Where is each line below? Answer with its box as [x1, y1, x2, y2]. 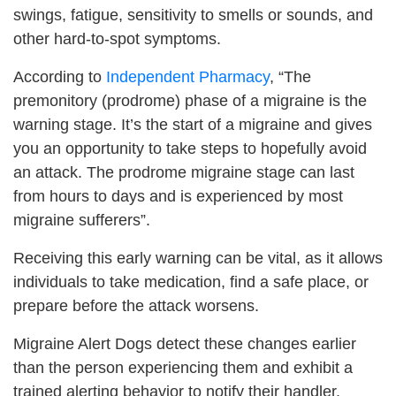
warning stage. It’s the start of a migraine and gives [13, 115, 372, 133]
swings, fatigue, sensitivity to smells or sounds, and [13, 5, 373, 24]
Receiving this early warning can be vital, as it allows [13, 248, 383, 267]
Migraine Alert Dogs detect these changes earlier [13, 334, 356, 353]
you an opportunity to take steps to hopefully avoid [13, 139, 367, 157]
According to [13, 67, 106, 86]
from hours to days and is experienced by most [13, 187, 343, 205]
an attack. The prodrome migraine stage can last [13, 163, 354, 181]
